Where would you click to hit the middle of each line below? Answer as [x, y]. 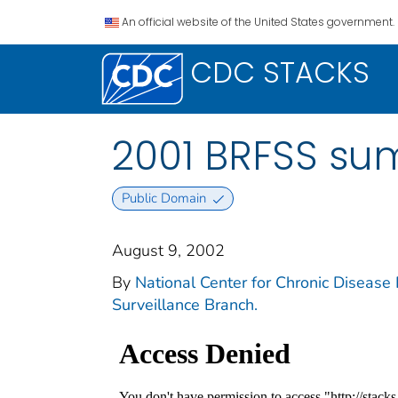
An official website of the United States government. [258, 22]
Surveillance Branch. [185, 305]
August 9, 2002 [168, 251]
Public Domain [163, 199]
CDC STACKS [280, 72]
